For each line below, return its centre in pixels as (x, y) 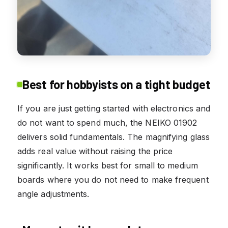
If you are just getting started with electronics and (114, 108)
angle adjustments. (53, 194)
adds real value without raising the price (95, 151)
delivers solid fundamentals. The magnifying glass (113, 137)
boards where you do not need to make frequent (113, 179)
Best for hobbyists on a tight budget (117, 84)
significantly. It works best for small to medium (108, 165)
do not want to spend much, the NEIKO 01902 (107, 122)
